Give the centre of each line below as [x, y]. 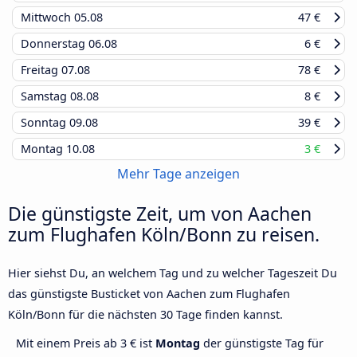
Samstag [45, 96]
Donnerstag [55, 44]
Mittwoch [47, 18]
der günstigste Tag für [262, 343]
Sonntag [45, 123]
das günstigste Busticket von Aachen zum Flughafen [149, 294]
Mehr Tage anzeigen [178, 174]
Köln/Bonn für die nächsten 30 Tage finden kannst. [145, 315]
